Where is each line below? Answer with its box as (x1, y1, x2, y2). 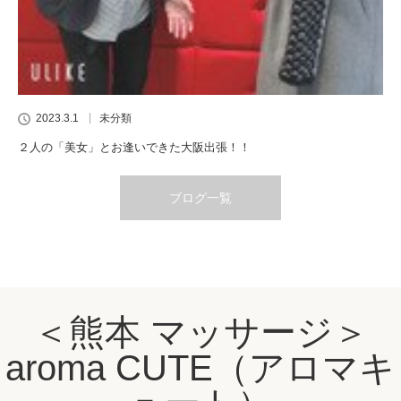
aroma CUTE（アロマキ (5, 347, 396, 388)
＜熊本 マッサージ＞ (32, 311, 369, 352)
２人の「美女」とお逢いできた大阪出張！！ (18, 140, 251, 154)
